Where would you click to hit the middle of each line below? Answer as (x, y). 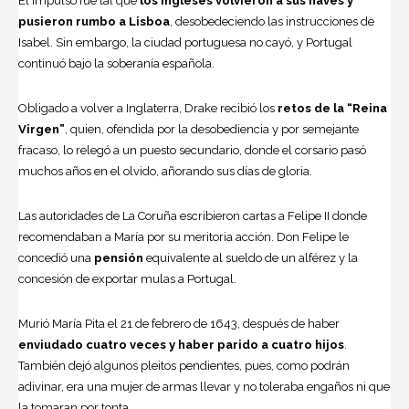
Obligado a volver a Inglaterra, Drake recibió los (147, 109)
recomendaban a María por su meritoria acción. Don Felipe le (184, 237)
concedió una (56, 258)
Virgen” (42, 130)
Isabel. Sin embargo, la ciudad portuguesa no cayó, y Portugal (185, 43)
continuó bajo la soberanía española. (116, 64)
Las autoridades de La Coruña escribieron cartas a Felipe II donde (193, 216)
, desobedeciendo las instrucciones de (272, 22)
